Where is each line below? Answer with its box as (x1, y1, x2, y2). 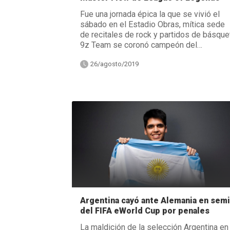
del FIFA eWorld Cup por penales (80, 205, 209, 216)
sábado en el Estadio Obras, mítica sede (80, 19, 225, 29)
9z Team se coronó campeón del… (80, 40, 202, 50)
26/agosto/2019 (90, 60, 139, 68)
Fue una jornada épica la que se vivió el (80, 9, 220, 19)
